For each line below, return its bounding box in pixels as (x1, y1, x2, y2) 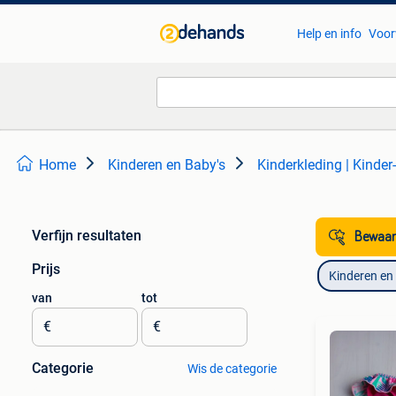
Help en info (296, 27, 362, 41)
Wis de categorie (187, 362, 277, 376)
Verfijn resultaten (32, 227, 141, 244)
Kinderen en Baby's (108, 156, 225, 173)
